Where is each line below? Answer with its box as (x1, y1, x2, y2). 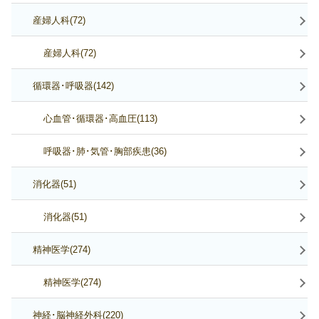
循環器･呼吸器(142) (32, 80, 114, 91)
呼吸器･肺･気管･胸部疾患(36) (43, 146, 167, 157)
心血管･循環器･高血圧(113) (43, 113, 157, 124)
